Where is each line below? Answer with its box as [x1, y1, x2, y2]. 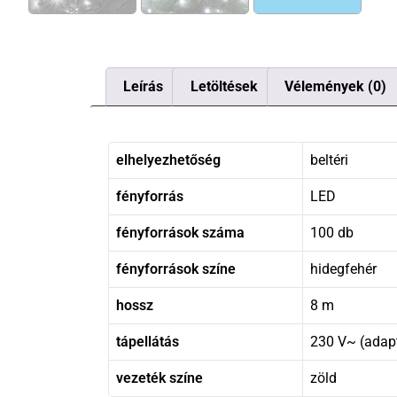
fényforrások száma [116, 223, 245, 241]
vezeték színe [116, 369, 203, 386]
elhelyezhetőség [116, 151, 221, 168]
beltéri [310, 151, 348, 168]
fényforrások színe [116, 260, 236, 277]
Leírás [123, 77, 164, 95]
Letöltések [190, 77, 258, 95]
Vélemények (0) [284, 77, 386, 95]
